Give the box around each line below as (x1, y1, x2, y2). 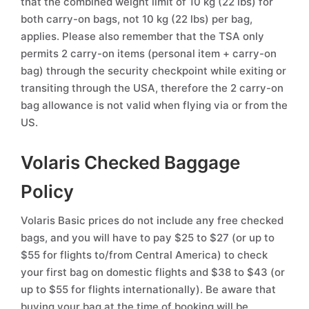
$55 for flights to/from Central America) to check (21, 248, 268, 261)
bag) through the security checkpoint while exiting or (21, 64, 286, 77)
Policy (21, 181, 74, 202)
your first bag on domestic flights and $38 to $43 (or (21, 266, 285, 279)
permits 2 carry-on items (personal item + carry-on (21, 47, 277, 60)
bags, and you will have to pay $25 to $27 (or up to (21, 231, 275, 244)
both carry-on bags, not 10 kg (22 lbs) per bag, (21, 12, 252, 26)
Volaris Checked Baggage (21, 152, 240, 173)
